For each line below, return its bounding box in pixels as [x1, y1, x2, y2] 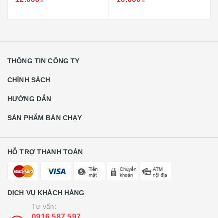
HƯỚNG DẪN [7, 95, 52, 103]
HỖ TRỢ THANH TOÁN [7, 148, 83, 156]
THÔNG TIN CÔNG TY [7, 57, 80, 65]
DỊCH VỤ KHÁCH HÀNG [7, 189, 85, 197]
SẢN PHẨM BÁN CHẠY [7, 114, 82, 122]
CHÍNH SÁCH [7, 76, 51, 84]
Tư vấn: [32, 202, 56, 210]
